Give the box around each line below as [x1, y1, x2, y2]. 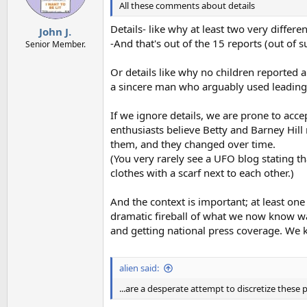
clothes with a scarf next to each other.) [110, 165, 294, 180]
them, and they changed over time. [110, 136, 275, 151]
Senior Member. [25, 38, 86, 50]
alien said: [119, 262, 159, 274]
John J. [39, 24, 71, 38]
